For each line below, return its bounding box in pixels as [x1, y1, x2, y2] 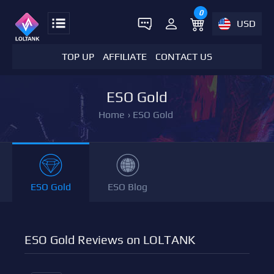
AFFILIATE [103, 51, 147, 62]
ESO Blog [108, 181, 147, 193]
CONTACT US [155, 51, 212, 62]
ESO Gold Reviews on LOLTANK [24, 232, 195, 246]
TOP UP [62, 51, 94, 62]
